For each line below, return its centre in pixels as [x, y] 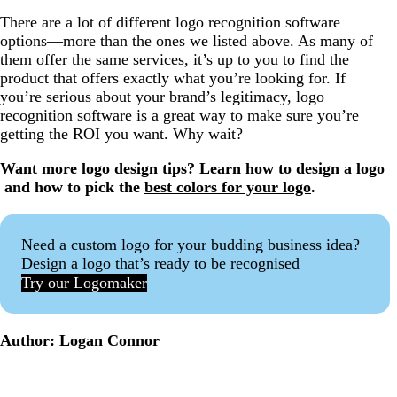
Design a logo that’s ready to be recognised [160, 263]
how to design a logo [315, 168]
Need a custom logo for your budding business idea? [191, 244]
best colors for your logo [228, 187]
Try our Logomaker [84, 283]
